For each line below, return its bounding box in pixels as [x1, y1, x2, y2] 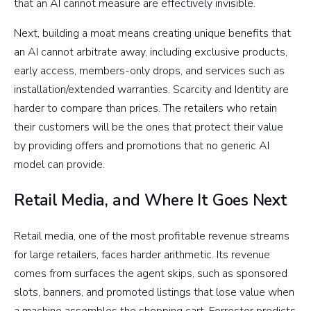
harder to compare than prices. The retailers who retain [14, 101, 277, 117]
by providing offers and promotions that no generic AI [14, 138, 269, 154]
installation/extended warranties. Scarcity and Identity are [14, 82, 289, 98]
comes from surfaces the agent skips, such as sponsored [14, 266, 287, 282]
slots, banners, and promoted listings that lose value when [14, 285, 294, 301]
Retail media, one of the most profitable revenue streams [14, 228, 289, 244]
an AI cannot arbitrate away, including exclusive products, [14, 44, 287, 60]
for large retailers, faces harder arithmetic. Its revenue [14, 247, 270, 263]
